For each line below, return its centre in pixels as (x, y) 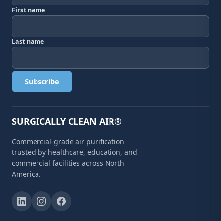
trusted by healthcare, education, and (74, 152)
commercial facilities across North (68, 163)
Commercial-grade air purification (68, 141)
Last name (28, 42)
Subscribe (42, 81)
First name (29, 10)
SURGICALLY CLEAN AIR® (67, 121)
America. (26, 174)
